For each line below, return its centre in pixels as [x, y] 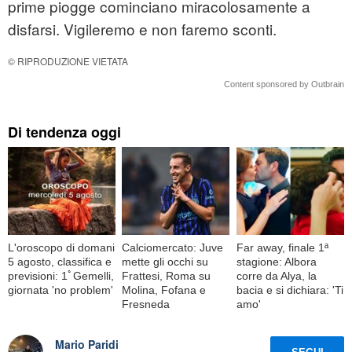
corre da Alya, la [276, 275]
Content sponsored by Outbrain [284, 84]
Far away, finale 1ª [282, 247]
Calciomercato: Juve [173, 247]
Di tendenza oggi [64, 132]
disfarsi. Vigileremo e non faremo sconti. [142, 29]
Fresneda [146, 304]
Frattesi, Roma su [167, 275]
